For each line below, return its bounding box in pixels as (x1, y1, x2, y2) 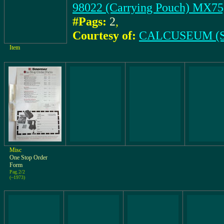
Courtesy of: (72, 28, 136, 42)
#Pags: (72, 14, 106, 28)
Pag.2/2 (9, 169, 25, 174)
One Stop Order (9, 154, 47, 161)
